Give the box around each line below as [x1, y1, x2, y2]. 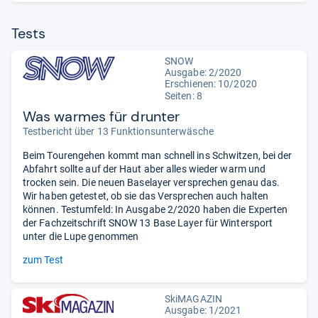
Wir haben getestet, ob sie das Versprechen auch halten [23, 190, 269, 202]
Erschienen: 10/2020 [165, 77, 257, 89]
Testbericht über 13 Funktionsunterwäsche [23, 125, 214, 137]
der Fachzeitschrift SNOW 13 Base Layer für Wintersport [23, 216, 273, 229]
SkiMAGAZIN [165, 292, 222, 305]
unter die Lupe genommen [23, 230, 139, 242]
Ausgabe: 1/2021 [165, 304, 242, 316]
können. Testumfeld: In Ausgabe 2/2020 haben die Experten [23, 203, 288, 215]
